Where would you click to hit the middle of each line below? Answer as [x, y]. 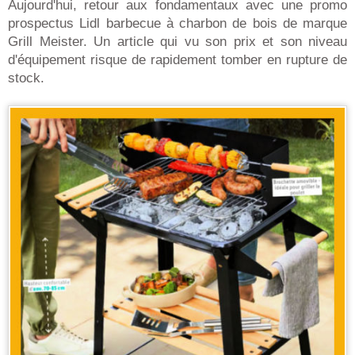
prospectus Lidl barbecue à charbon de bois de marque [177, 23]
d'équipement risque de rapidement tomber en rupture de [177, 60]
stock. [26, 78]
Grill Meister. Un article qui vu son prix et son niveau [177, 42]
